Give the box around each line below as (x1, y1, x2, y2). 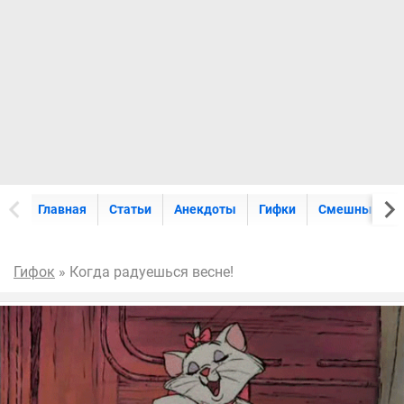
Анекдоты (174, 202, 236, 216)
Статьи (109, 202, 151, 216)
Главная (38, 202, 87, 216)
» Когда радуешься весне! (55, 263, 234, 280)
